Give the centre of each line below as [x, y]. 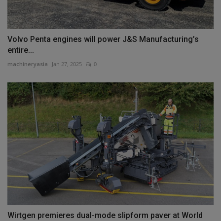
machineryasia [28, 64]
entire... [21, 50]
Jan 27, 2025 [67, 64]
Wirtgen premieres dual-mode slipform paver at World [105, 215]
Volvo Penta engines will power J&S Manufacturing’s [103, 39]
